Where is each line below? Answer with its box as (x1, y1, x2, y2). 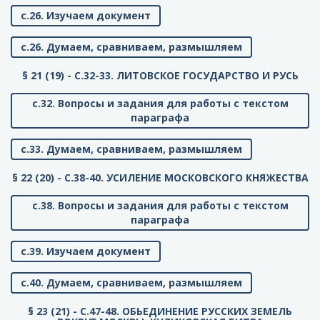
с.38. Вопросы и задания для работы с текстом (31, 199, 289, 213)
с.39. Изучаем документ (21, 244, 151, 259)
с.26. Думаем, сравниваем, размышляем (21, 40, 242, 54)
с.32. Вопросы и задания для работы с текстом (31, 96, 289, 111)
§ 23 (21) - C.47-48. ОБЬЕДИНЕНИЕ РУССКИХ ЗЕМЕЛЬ (28, 304, 292, 319)
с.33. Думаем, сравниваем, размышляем (21, 142, 242, 156)
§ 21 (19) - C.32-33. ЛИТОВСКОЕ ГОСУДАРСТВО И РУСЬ (21, 69, 299, 83)
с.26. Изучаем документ (21, 9, 151, 23)
